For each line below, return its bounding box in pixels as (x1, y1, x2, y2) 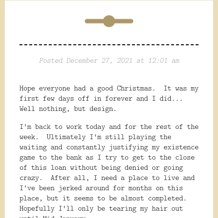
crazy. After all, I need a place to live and (19, 172, 195, 183)
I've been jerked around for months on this (19, 182, 183, 193)
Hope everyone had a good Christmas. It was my (19, 83, 199, 93)
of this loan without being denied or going (19, 162, 183, 173)
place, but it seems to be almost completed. (19, 193, 191, 203)
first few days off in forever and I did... (19, 93, 183, 104)
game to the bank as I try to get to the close (19, 152, 195, 163)
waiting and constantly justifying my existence (19, 142, 199, 152)
